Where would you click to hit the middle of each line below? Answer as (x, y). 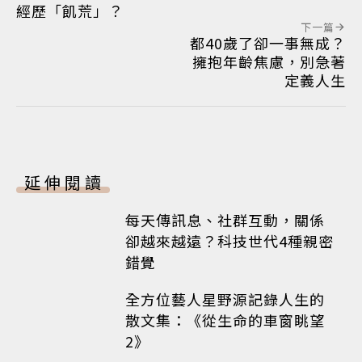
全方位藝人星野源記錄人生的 (225, 299)
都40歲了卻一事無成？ (268, 42)
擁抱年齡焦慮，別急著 (269, 61)
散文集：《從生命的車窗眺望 (225, 320)
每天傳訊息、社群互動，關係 (225, 219)
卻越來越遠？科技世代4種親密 (229, 240)
